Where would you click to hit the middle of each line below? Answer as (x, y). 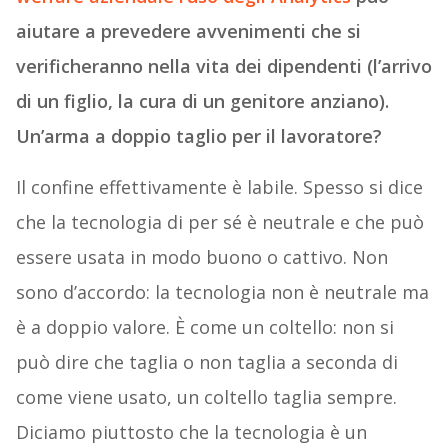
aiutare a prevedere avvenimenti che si (188, 31)
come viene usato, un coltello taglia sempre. (206, 397)
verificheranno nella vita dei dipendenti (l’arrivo (223, 66)
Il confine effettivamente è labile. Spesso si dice (219, 187)
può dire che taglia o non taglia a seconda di (206, 362)
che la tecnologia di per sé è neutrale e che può (219, 222)
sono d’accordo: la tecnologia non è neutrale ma (222, 292)
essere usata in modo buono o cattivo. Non (201, 257)
